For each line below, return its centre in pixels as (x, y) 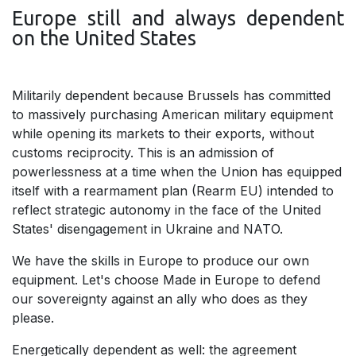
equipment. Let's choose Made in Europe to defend (166, 280)
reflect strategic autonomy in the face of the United (166, 210)
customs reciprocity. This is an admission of (143, 153)
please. (33, 318)
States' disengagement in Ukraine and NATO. (147, 229)
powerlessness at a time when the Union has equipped (177, 172)
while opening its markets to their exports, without (163, 134)
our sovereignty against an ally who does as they (160, 299)
